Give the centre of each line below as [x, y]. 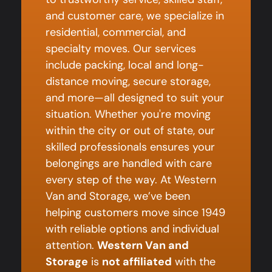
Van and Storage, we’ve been [118, 196]
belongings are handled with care [129, 163]
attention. [71, 245]
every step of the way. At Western [131, 179]
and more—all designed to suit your [135, 97]
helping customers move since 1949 [135, 212]
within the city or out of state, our [130, 130]
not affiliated [137, 261]
